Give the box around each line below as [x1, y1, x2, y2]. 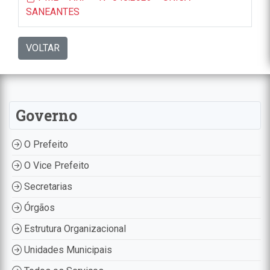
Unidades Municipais [22, 244, 112, 256]
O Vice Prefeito [22, 160, 89, 172]
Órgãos [22, 202, 55, 214]
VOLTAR [26, 42, 60, 54]
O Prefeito [22, 139, 68, 151]
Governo [16, 105, 77, 126]
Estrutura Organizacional [22, 223, 126, 235]
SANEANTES [26, 6, 80, 18]
